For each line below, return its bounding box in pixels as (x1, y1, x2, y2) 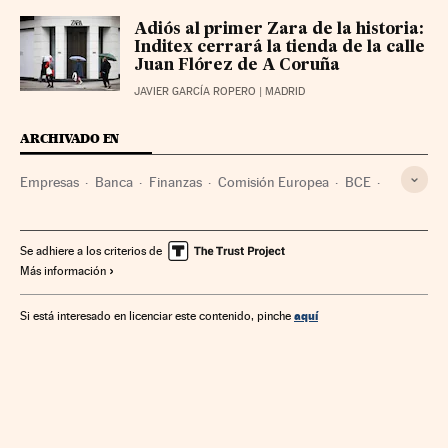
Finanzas (149, 174, 202, 191)
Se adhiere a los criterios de (20, 244, 162, 259)
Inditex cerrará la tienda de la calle (134, 40, 425, 57)
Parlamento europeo (20, 207, 145, 224)
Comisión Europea (218, 174, 329, 191)
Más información (20, 264, 106, 279)
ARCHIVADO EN (20, 131, 120, 147)
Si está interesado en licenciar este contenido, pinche (20, 309, 294, 324)
